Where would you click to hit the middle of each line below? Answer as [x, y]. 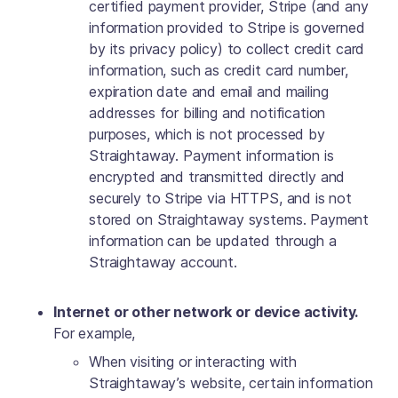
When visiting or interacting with [193, 362]
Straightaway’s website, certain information [231, 383]
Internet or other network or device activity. [206, 312]
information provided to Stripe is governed [227, 28]
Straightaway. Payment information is [211, 155]
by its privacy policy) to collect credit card [227, 49]
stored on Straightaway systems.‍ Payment [229, 219]
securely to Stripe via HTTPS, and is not [221, 198]
